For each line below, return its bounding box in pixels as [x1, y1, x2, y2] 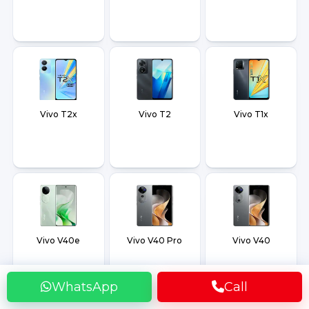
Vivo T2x [39, 109, 77, 120]
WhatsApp [51, 279, 118, 295]
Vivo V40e [37, 235, 81, 246]
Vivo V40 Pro [127, 235, 183, 246]
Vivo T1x [234, 109, 269, 120]
